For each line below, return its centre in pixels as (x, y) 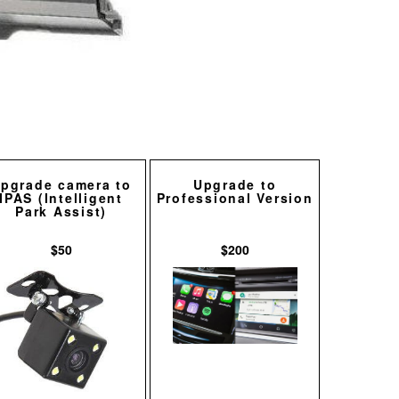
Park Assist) (61, 212)
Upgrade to (235, 185)
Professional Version (235, 198)
